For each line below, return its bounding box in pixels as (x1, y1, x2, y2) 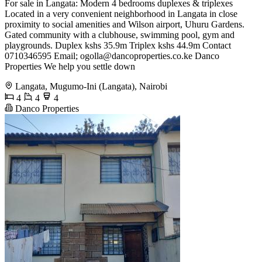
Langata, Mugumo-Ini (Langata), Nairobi (15, 81, 167, 92)
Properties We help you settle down (5, 61, 135, 72)
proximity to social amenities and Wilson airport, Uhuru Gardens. (5, 19, 244, 30)
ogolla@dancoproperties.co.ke (80, 51, 192, 61)
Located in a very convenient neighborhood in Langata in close (5, 9, 237, 19)
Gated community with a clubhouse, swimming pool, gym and (5, 30, 235, 40)
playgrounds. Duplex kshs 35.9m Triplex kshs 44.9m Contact (5, 40, 231, 51)
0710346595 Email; (5, 51, 80, 61)
